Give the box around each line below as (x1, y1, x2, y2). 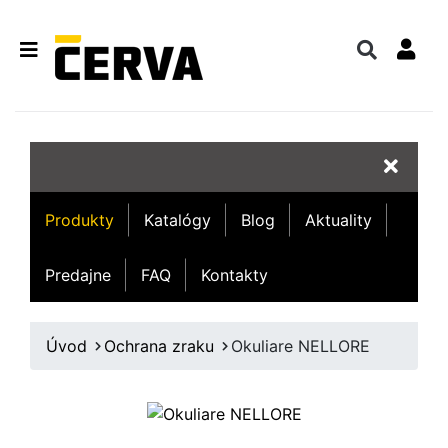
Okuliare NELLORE (231, 336, 370, 356)
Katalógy (144, 209, 211, 230)
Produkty (45, 209, 114, 230)
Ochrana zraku (104, 336, 214, 356)
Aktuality (305, 209, 372, 230)
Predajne (45, 264, 111, 285)
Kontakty (201, 264, 268, 285)
